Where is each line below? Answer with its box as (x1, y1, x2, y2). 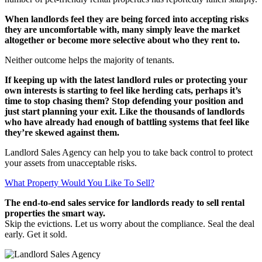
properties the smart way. (5, 208, 105, 218)
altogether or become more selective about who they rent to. (5, 35, 240, 45)
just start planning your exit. (5, 106, 117, 116)
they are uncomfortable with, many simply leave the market (5, 24, 240, 35)
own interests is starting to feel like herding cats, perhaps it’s (5, 85, 241, 95)
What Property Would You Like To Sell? (5, 177, 154, 188)
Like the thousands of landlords (119, 106, 244, 116)
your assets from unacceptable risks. (5, 157, 137, 168)
